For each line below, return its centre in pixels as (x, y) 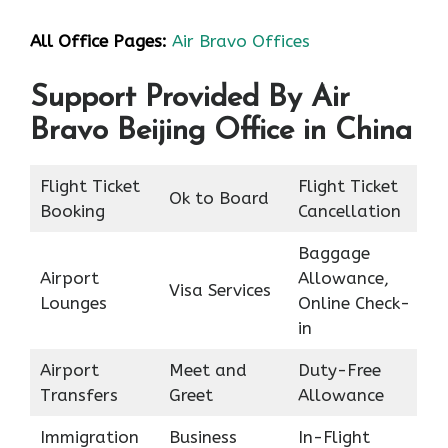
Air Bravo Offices (241, 41)
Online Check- (353, 302)
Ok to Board (218, 197)
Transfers (78, 394)
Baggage (333, 252)
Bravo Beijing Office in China (221, 131)
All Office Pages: (98, 41)
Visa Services (219, 289)
